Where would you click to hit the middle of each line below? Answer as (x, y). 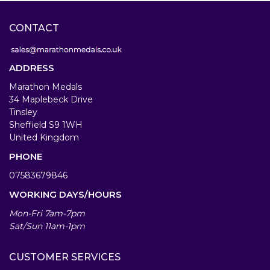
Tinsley (23, 112)
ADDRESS (32, 68)
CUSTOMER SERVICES (65, 257)
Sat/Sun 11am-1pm (47, 226)
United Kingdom (44, 137)
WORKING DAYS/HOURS (65, 194)
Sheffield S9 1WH (46, 125)
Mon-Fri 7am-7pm (47, 213)
